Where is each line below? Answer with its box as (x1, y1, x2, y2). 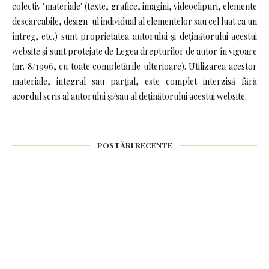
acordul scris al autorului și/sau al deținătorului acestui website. (12, 90, 247, 102)
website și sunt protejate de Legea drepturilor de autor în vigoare (12, 45, 257, 57)
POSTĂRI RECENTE (97, 139, 172, 150)
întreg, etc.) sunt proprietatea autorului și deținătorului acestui (12, 30, 257, 42)
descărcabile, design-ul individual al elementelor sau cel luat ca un (12, 15, 257, 27)
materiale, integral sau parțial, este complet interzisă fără (12, 75, 257, 87)
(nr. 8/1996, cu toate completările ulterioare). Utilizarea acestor (12, 60, 257, 72)
